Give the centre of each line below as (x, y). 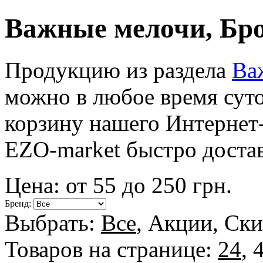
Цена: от (49, 185)
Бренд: (19, 203)
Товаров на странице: (111, 249)
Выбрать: (53, 222)
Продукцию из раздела (118, 70)
